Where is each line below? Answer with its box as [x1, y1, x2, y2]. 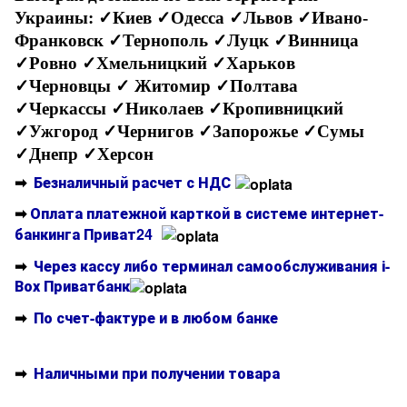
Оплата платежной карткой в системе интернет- [30, 202, 383, 223]
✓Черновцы [15, 75, 115, 95]
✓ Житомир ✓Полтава [115, 75, 298, 95]
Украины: [15, 7, 98, 27]
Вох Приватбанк [15, 274, 130, 296]
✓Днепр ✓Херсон [15, 144, 154, 164]
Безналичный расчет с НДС [34, 171, 231, 193]
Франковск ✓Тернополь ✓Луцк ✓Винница [15, 30, 359, 50]
